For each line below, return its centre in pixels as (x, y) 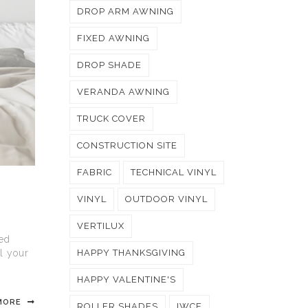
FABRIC (95, 172)
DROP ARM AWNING (125, 11)
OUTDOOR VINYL (166, 199)
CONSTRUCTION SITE (127, 145)
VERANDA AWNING (123, 92)
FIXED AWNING (113, 38)
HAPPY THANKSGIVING (131, 253)
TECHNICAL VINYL (174, 172)
